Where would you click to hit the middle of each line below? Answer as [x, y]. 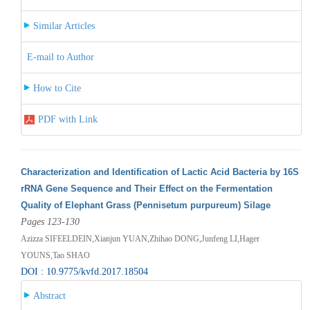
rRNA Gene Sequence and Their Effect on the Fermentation [146, 188]
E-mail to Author [60, 57]
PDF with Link [67, 119]
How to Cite [57, 88]
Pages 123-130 [50, 221]
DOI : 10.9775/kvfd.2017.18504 [84, 271]
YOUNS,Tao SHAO [55, 255]
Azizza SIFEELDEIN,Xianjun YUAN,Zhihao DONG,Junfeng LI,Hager [140, 238]
